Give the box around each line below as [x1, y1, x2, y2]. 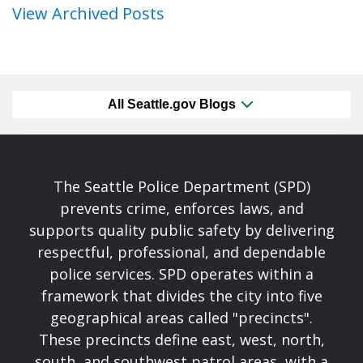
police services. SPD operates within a [49, 264, 314, 284]
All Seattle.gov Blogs [108, 97, 239, 112]
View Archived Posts [12, 2, 164, 25]
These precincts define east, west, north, [38, 330, 325, 350]
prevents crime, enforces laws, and [59, 199, 304, 219]
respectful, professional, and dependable [37, 242, 326, 263]
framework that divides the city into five [41, 286, 322, 306]
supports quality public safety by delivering [28, 220, 335, 241]
